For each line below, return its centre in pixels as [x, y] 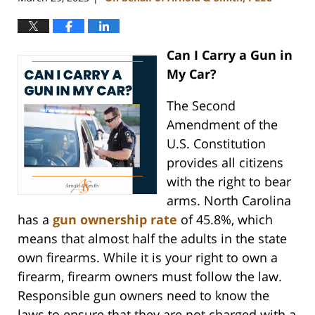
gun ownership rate [115, 220]
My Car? [191, 74]
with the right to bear [229, 182]
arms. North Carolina [229, 201]
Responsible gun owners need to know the [143, 296]
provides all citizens [225, 163]
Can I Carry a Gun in [229, 55]
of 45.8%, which [225, 220]
